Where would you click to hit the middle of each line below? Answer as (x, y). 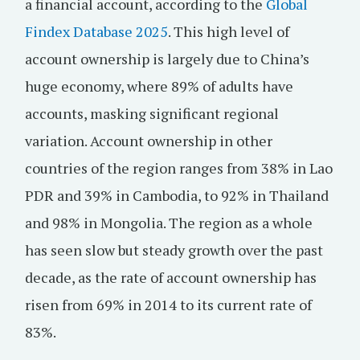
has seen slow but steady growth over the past (174, 250)
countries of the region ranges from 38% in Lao (179, 168)
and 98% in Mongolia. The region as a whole (169, 223)
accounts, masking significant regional (152, 113)
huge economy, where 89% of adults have (159, 86)
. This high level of (229, 31)
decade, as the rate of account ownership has (171, 277)
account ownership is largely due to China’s (167, 59)
